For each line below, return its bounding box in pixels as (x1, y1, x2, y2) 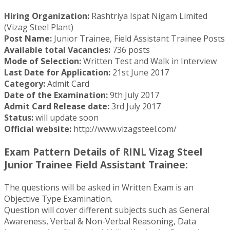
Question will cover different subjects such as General (4, 204, 209, 216)
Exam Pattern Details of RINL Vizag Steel (4, 145, 202, 158)
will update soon (33, 111, 99, 123)
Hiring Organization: (4, 10, 89, 22)
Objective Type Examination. (4, 193, 112, 205)
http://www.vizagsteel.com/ (71, 123, 177, 135)
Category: (4, 78, 45, 89)
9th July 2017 (108, 89, 159, 101)
